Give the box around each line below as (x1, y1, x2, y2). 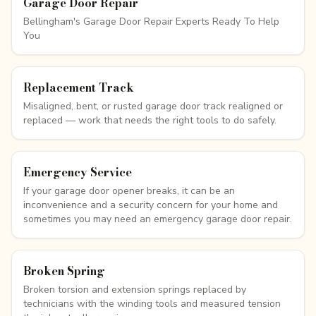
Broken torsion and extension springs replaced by (23, 283, 246, 296)
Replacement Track (23, 79, 134, 96)
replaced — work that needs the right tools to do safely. (23, 114, 276, 127)
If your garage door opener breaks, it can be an (23, 184, 235, 197)
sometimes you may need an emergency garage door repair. (23, 212, 292, 226)
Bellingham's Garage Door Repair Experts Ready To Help (23, 15, 279, 28)
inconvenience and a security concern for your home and (23, 198, 278, 212)
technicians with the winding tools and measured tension (23, 297, 281, 310)
